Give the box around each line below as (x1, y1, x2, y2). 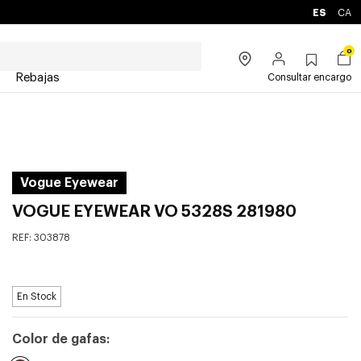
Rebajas (15, 72, 60, 84)
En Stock (16, 292, 56, 301)
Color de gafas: (11, 333, 110, 346)
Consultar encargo (268, 73, 351, 82)
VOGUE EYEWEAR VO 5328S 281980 (11, 204, 297, 220)
